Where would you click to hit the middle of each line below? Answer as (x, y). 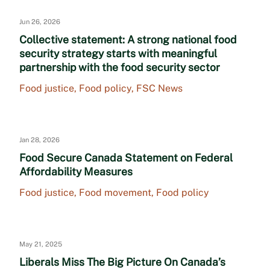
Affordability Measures (76, 172)
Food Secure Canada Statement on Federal (126, 158)
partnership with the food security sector (120, 67)
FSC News (159, 89)
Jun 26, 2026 (40, 22)
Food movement (115, 193)
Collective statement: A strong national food (128, 40)
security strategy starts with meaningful (118, 54)
